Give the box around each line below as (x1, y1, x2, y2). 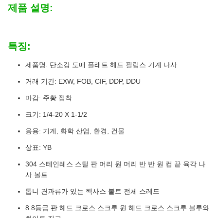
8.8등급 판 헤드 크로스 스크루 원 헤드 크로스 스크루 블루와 (25, 204, 209, 212)
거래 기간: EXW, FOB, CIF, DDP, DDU (25, 77, 141, 85)
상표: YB (25, 144, 52, 151)
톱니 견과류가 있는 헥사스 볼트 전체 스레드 (25, 187, 160, 195)
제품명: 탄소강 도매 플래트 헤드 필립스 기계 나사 (25, 61, 177, 69)
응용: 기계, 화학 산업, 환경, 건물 (25, 127, 125, 135)
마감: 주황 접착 (25, 94, 72, 102)
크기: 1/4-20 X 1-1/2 (25, 110, 87, 118)
